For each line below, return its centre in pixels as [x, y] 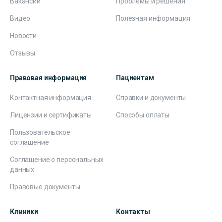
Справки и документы [151, 97]
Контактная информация [51, 97]
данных [22, 169]
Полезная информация [153, 18]
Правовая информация [49, 78]
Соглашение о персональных [57, 159]
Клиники [24, 211]
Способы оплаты [143, 115]
